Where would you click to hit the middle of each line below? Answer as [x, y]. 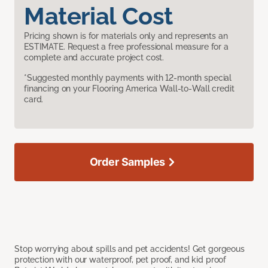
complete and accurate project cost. [94, 58]
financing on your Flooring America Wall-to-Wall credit [129, 89]
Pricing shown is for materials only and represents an [126, 36]
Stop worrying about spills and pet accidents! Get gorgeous [130, 249]
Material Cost [98, 16]
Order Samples [127, 162]
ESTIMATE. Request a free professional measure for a [126, 47]
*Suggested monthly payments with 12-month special [128, 78]
